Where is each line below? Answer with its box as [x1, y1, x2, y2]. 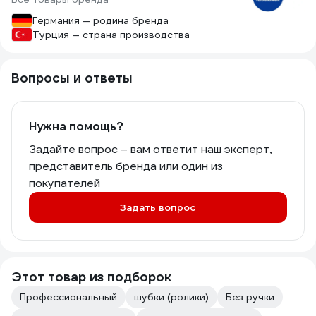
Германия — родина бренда [32, 14, 169, 27]
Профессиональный [20, 291, 117, 303]
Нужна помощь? [29, 119, 123, 134]
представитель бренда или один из [29, 159, 223, 174]
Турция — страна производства [32, 28, 190, 41]
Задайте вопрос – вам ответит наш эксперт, [29, 142, 272, 157]
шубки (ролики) [134, 291, 209, 303]
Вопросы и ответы [11, 70, 133, 86]
